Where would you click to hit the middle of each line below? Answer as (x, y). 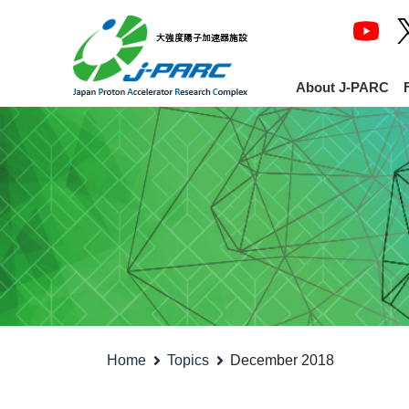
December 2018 (283, 360)
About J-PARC (342, 88)
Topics (189, 360)
